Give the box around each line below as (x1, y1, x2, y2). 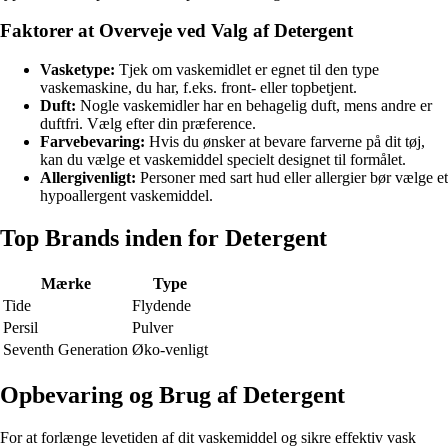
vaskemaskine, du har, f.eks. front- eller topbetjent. (40, 78, 357, 96)
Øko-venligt (132, 340, 208, 358)
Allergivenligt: (40, 168, 136, 186)
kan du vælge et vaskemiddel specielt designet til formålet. (40, 150, 406, 168)
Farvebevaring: (40, 132, 145, 150)
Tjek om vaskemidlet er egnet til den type (115, 60, 379, 78)
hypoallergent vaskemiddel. (40, 186, 213, 204)
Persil (3, 318, 38, 336)
